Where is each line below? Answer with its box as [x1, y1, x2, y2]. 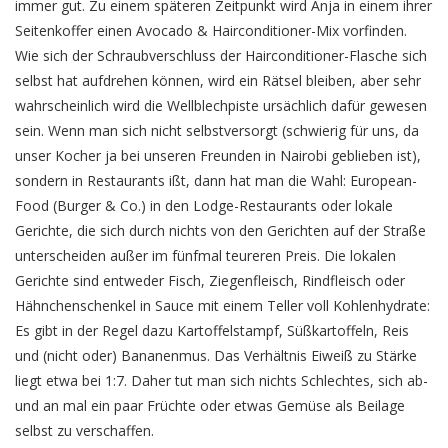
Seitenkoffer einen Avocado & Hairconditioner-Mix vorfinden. [15, 20, 407, 40]
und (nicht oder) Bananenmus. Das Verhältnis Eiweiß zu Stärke [15, 345, 417, 365]
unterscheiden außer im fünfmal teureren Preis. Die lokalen [15, 245, 396, 265]
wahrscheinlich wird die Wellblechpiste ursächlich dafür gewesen [15, 95, 427, 115]
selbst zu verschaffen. [15, 420, 154, 440]
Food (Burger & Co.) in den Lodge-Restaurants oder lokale [15, 195, 393, 215]
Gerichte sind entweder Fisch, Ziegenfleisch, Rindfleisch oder [15, 270, 405, 290]
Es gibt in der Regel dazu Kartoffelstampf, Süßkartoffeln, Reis [15, 320, 409, 340]
